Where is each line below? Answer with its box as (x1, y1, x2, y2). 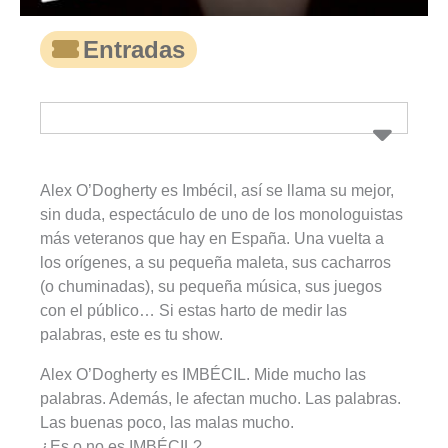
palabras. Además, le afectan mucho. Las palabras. (40, 390, 401, 408)
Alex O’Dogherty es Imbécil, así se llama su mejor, (40, 182, 395, 200)
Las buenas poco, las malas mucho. (40, 414, 294, 432)
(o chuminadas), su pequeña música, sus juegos (40, 278, 382, 296)
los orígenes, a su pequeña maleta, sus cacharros (40, 254, 391, 272)
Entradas (83, 36, 186, 64)
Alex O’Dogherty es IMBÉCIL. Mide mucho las (40, 366, 367, 384)
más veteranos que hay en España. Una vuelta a (40, 230, 384, 248)
